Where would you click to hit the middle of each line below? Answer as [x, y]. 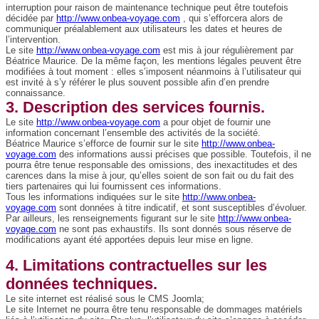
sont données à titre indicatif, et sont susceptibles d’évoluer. [182, 208]
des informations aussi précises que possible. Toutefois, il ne [184, 155]
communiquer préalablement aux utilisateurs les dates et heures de [144, 29]
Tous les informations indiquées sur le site [94, 197]
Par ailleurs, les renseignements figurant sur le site [112, 219]
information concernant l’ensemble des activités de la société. [133, 133]
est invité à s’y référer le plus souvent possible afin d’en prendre [137, 83]
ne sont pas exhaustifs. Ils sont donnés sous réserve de [174, 229]
